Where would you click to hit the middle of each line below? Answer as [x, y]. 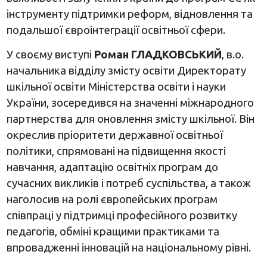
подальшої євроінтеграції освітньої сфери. [116, 30]
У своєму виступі [50, 55]
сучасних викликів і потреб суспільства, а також [128, 183]
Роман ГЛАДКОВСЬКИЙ [158, 55]
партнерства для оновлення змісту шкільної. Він [130, 119]
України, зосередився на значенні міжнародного [130, 103]
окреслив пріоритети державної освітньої [114, 135]
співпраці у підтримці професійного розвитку [122, 215]
